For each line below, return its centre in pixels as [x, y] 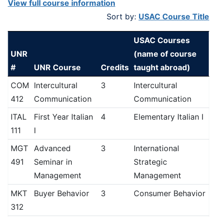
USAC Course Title [174, 16]
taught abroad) [162, 67]
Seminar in [53, 162]
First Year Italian [63, 117]
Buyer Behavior [61, 193]
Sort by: [123, 16]
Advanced [52, 148]
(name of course [165, 54]
